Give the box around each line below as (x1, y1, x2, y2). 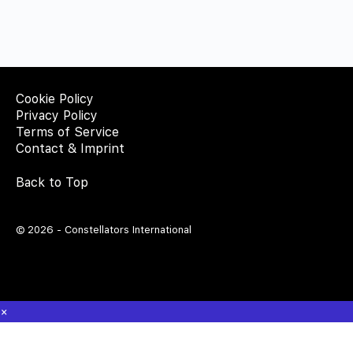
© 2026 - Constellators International (16, 224, 191, 236)
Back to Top (16, 175, 88, 191)
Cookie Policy (16, 91, 94, 107)
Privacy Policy (16, 108, 98, 124)
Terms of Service (16, 124, 119, 140)
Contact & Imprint (16, 141, 124, 157)
